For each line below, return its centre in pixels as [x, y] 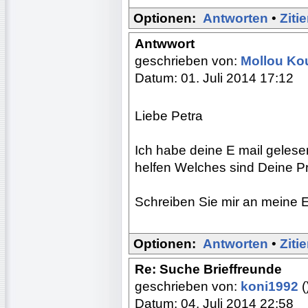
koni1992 [271, 286]
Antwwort [165, 43]
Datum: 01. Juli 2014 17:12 [214, 78]
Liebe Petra [169, 115]
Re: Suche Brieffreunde [208, 269]
